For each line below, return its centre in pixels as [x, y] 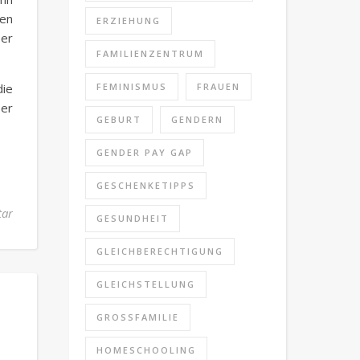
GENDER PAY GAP [145, 152]
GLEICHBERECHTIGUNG [160, 251]
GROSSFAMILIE [135, 317]
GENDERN [197, 119]
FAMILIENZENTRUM [150, 53]
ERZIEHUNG [129, 20]
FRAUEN [219, 86]
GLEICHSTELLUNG [146, 284]
